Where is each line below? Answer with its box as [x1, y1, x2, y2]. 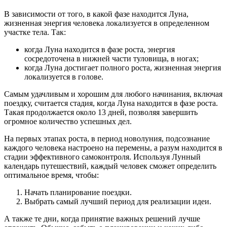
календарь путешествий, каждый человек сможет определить [4, 162, 216, 171]
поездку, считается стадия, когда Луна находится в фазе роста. [4, 99, 218, 108]
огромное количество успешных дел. [4, 117, 132, 126]
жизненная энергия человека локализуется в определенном [4, 19, 209, 28]
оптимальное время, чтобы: [4, 171, 99, 180]
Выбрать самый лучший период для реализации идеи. [24, 197, 211, 206]
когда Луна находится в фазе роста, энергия [24, 45, 175, 54]
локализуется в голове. [24, 72, 103, 82]
